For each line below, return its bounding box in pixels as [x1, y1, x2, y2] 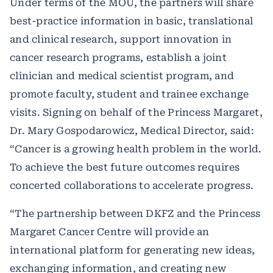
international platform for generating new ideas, [10, 244, 255, 256]
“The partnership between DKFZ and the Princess [10, 208, 261, 219]
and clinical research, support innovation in [10, 34, 232, 45]
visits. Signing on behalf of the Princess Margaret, [10, 107, 263, 118]
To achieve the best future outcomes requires [10, 161, 239, 173]
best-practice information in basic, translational [10, 15, 253, 27]
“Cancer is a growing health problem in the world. [10, 143, 262, 155]
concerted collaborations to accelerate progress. [10, 180, 253, 191]
